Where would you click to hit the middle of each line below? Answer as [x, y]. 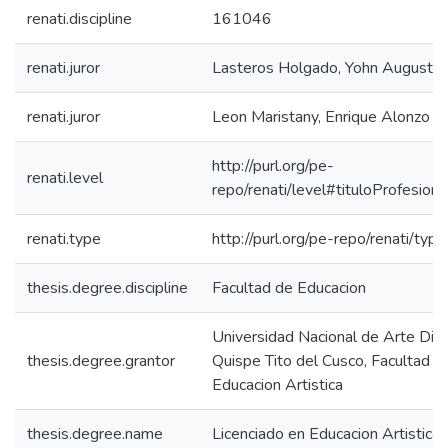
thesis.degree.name [95, 434]
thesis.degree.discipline [107, 288]
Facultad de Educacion [289, 288]
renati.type [64, 239]
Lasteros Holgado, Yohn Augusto [327, 68]
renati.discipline [79, 19]
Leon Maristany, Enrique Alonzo [321, 117]
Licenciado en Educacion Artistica [326, 434]
